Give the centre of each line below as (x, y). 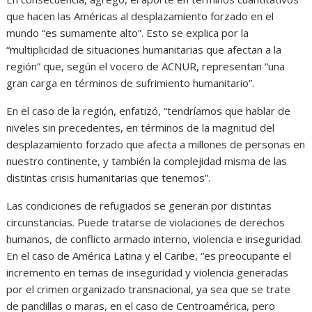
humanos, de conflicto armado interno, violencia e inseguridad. (155, 239)
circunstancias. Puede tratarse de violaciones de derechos (146, 223)
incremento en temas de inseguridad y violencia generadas (148, 273)
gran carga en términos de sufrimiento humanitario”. (131, 83)
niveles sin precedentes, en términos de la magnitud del (141, 128)
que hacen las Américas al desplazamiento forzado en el (140, 16)
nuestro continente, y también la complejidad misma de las (147, 161)
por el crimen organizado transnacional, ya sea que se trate (149, 289)
